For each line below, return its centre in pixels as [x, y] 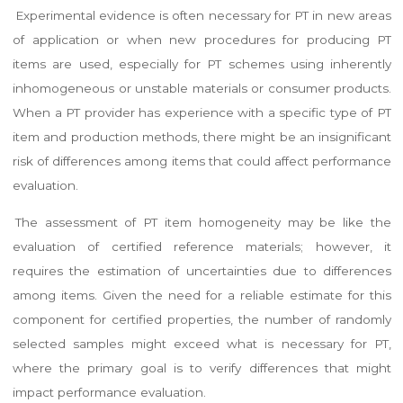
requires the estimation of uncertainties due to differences [201, 270]
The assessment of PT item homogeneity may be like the [203, 222]
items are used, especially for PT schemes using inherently [201, 64]
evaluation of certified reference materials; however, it [201, 246]
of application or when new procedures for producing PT [201, 40]
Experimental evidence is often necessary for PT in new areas [203, 16]
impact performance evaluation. [109, 392]
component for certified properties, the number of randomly [201, 319]
